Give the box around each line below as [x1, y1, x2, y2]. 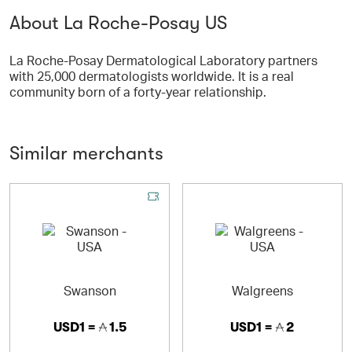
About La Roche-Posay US [9, 12, 227, 34]
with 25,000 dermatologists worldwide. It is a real [9, 68, 294, 84]
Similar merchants [9, 142, 163, 164]
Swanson [63, 282, 116, 299]
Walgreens [231, 282, 293, 299]
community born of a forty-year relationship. [9, 83, 266, 100]
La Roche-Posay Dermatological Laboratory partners [9, 52, 317, 68]
